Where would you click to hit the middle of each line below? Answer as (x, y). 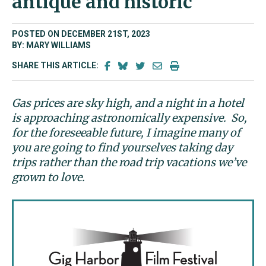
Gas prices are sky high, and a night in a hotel (128, 103)
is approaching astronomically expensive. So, (129, 118)
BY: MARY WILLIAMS (51, 45)
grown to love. (50, 177)
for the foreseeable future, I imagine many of (126, 133)
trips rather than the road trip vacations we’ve (129, 162)
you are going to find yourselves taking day (122, 148)
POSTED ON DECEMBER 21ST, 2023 (81, 34)
